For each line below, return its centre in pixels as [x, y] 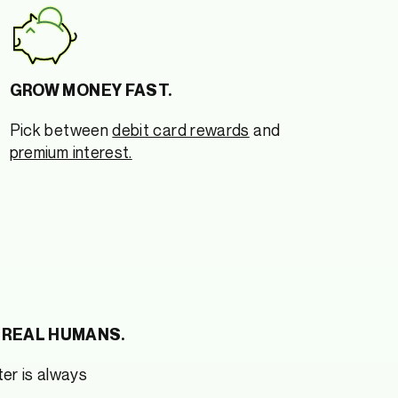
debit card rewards [181, 129]
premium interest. [71, 151]
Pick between [61, 129]
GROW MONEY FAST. [91, 90]
